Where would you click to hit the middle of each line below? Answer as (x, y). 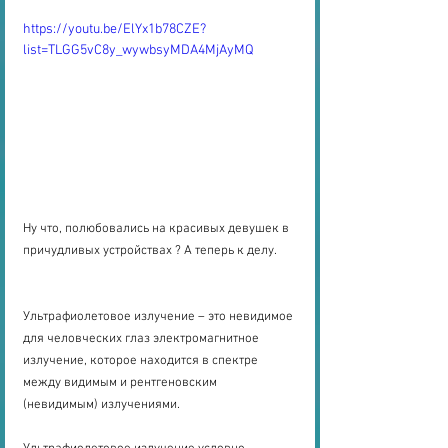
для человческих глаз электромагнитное (142, 338)
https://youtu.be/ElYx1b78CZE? (114, 30)
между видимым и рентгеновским (121, 382)
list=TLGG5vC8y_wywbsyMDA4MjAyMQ (138, 51)
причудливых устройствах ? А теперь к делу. (150, 250)
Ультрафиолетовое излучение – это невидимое (159, 316)
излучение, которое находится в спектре (142, 360)
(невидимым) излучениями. (101, 404)
